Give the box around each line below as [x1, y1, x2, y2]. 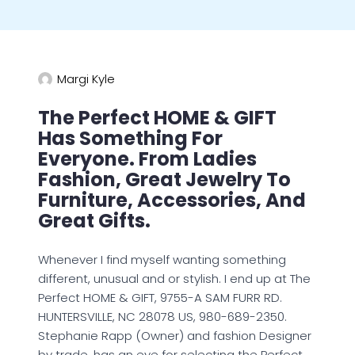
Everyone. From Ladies [38, 146, 257, 172]
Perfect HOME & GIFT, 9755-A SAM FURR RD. [38, 289, 282, 306]
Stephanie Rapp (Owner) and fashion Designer [38, 327, 311, 344]
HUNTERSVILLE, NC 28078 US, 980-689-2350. [38, 308, 287, 325]
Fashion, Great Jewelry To [38, 166, 291, 193]
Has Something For [38, 125, 223, 151]
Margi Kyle [57, 71, 115, 87]
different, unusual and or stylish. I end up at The [38, 270, 311, 287]
